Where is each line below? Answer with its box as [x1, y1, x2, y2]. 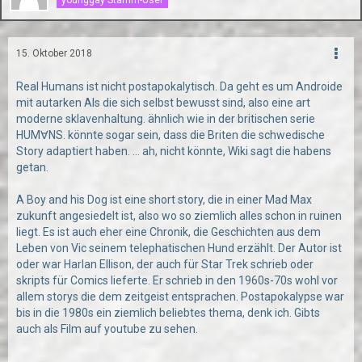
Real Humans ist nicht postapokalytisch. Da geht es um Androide [16, 80, 343, 93]
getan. [16, 161, 48, 174]
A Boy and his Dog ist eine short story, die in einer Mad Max [16, 193, 312, 206]
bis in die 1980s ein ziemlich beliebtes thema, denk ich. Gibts [16, 306, 320, 319]
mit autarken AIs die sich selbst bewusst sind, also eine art [16, 96, 310, 109]
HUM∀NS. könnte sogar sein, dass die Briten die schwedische [16, 128, 325, 141]
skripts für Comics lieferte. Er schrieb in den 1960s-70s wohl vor [16, 274, 338, 287]
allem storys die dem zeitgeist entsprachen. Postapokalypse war [16, 290, 344, 303]
